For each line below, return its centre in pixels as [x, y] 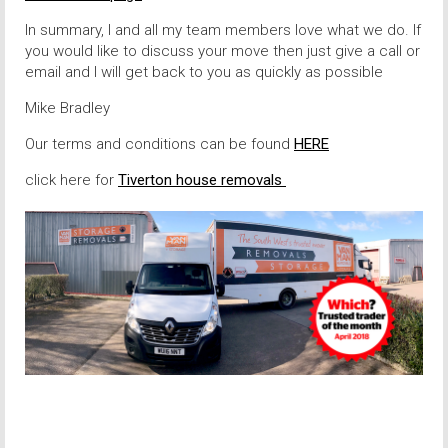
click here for [71, 179]
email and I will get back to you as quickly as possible [204, 71]
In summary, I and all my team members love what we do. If [223, 29]
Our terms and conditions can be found [159, 143]
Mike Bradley [67, 107]
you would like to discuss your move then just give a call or [222, 50]
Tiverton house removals [202, 179]
